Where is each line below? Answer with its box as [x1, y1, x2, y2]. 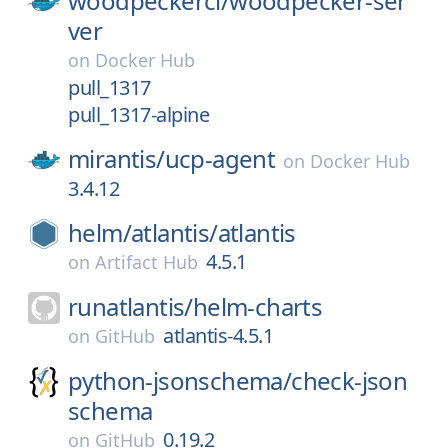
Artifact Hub [95, 250, 198, 274]
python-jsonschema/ [68, 364, 292, 397]
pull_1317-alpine [68, 101, 209, 128]
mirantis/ [68, 142, 165, 175]
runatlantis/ [68, 290, 193, 323]
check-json [291, 364, 408, 397]
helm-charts [192, 290, 323, 323]
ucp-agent [164, 142, 276, 175]
